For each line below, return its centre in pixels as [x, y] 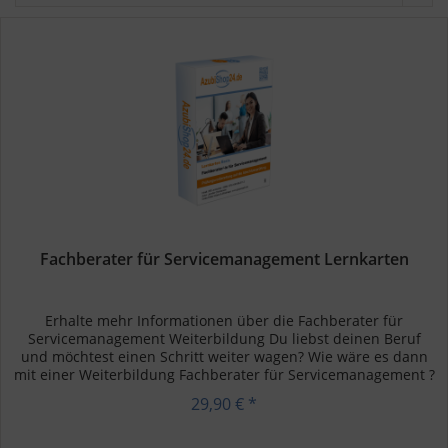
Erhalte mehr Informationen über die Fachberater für [224, 321]
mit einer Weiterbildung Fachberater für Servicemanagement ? [224, 375]
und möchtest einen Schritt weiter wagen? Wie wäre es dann [224, 357]
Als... [224, 393]
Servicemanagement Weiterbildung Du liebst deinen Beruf [224, 339]
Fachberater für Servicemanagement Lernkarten [224, 259]
